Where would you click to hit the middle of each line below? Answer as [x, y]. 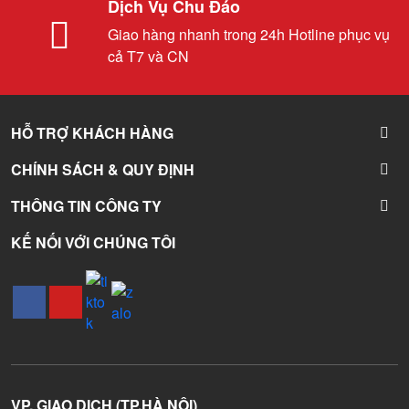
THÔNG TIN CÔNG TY [86, 206]
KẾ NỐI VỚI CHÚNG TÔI [93, 242]
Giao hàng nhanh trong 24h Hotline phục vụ [249, 34]
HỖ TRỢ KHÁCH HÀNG [92, 133]
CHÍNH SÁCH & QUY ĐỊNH [103, 169]
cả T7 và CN [148, 56]
